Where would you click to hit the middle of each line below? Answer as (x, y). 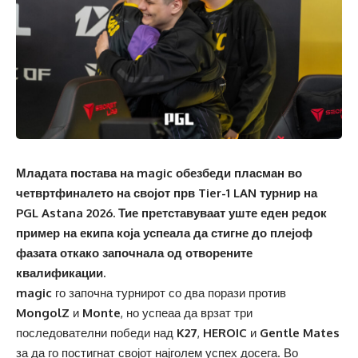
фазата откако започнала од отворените (134, 253)
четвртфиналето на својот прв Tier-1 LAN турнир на (167, 193)
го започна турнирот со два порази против (169, 293)
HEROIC (225, 333)
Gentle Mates (300, 333)
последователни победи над (96, 333)
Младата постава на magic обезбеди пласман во (159, 173)
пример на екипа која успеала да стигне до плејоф (164, 233)
